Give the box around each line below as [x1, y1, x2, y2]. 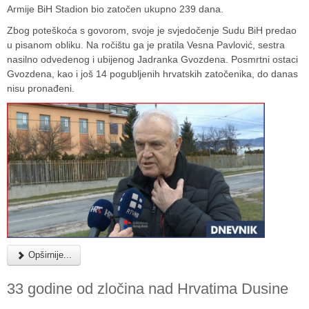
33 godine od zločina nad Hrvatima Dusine [7, 279, 288, 297]
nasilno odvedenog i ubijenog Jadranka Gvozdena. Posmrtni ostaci [7, 53, 298, 65]
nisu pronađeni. [7, 82, 74, 94]
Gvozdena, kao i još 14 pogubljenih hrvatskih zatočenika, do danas [7, 68, 298, 79]
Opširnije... [26, 249, 72, 260]
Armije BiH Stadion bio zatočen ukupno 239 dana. [7, 3, 223, 14]
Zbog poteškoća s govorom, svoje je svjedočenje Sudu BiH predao [7, 24, 297, 36]
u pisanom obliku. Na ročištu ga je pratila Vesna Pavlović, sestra [7, 39, 285, 50]
